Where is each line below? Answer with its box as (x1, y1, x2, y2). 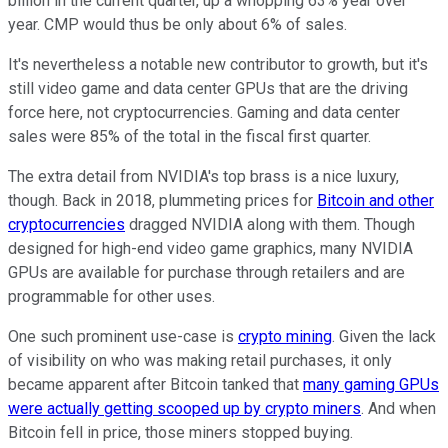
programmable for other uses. (8, 287, 215, 307)
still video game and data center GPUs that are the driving (8, 79, 408, 99)
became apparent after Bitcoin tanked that (8, 375, 303, 395)
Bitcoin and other (317, 191, 434, 211)
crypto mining (238, 327, 332, 347)
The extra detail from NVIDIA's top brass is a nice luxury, (8, 167, 399, 187)
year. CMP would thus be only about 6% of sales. (8, 15, 347, 35)
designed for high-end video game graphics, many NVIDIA (8, 239, 413, 259)
